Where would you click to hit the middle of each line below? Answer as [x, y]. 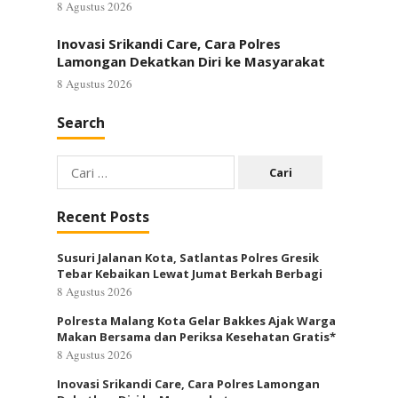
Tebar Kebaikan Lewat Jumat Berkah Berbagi [190, 274]
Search [81, 123]
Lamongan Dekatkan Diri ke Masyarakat [191, 61]
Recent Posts [103, 217]
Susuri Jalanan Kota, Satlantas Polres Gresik [188, 258]
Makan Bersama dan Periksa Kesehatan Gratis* [196, 337]
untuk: [74, 187]
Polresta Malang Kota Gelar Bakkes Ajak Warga [196, 321]
